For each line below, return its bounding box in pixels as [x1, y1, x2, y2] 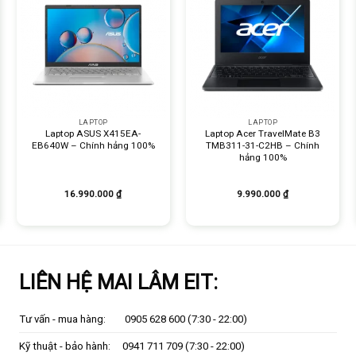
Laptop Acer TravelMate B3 [205, 128, 321, 140]
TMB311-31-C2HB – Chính [206, 140, 320, 152]
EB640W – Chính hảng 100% [31, 140, 155, 152]
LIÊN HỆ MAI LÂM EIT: [19, 270, 218, 295]
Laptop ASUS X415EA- [45, 128, 141, 140]
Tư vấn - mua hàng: [19, 313, 125, 326]
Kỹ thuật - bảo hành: [19, 340, 122, 353]
